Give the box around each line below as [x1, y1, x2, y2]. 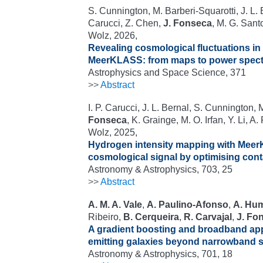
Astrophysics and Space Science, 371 [88, 68, 246, 77]
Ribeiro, [88, 212, 123, 222]
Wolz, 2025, [88, 127, 137, 137]
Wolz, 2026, [88, 31, 137, 41]
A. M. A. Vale [88, 200, 142, 210]
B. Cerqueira [123, 212, 179, 222]
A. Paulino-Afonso [147, 200, 228, 210]
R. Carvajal [184, 212, 232, 222]
